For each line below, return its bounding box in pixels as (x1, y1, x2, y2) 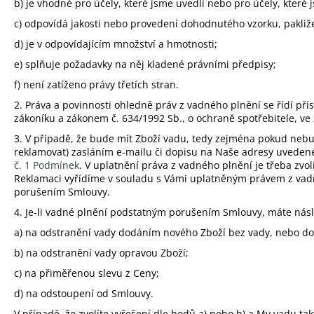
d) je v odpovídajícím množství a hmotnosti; (14, 37, 217, 51)
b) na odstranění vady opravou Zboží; (14, 246, 189, 260)
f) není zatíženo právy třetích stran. (14, 78, 179, 92)
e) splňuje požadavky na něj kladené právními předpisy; (14, 57, 276, 71)
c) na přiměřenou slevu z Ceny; (14, 266, 159, 280)
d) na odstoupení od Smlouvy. (14, 287, 153, 301)
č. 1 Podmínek (14, 158, 79, 172)
